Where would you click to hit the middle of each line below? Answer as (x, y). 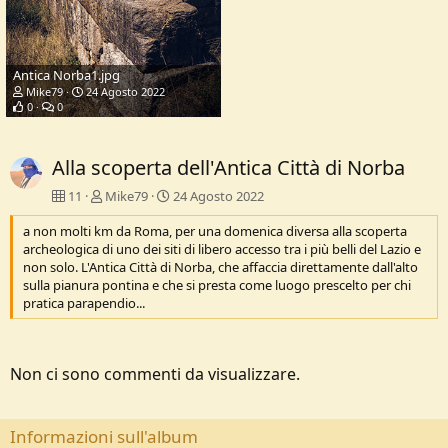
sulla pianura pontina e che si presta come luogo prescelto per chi (217, 285)
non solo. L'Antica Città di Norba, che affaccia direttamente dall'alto (220, 267)
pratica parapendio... (84, 303)
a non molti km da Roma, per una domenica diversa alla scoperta (215, 231)
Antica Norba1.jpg (66, 75)
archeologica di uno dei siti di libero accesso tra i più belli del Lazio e (222, 249)
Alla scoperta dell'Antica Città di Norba (228, 168)
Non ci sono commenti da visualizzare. (155, 374)
